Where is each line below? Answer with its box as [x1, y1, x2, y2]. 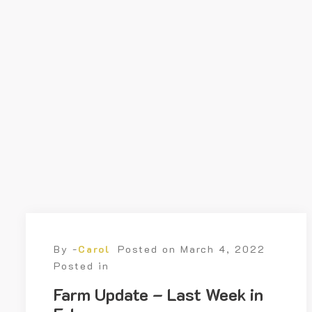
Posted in [54, 259, 109, 273]
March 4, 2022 [180, 242, 265, 256]
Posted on [118, 242, 180, 256]
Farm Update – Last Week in [54, 283, 263, 306]
